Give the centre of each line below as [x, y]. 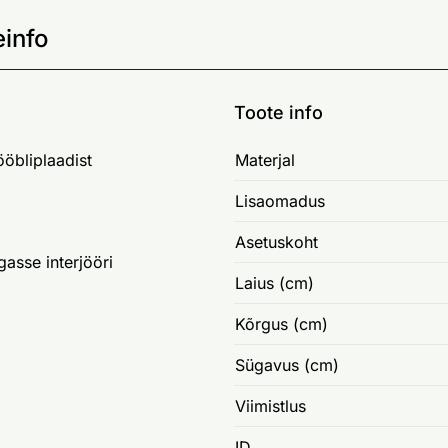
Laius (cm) [274, 283]
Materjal [265, 160]
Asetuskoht [276, 242]
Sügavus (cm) [287, 365]
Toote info [278, 113]
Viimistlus [270, 406]
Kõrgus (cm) [281, 324]
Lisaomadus [280, 201]
